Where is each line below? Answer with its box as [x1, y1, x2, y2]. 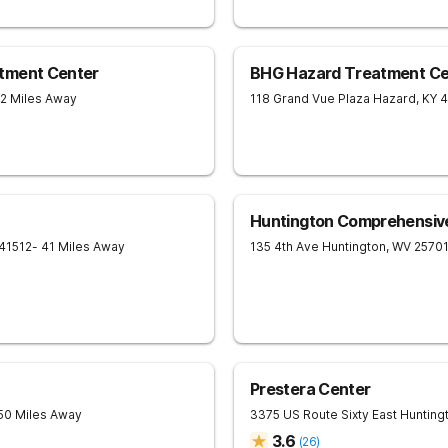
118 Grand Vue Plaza [250, 91, 370, 106]
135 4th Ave [250, 239, 319, 254]
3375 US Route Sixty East [250, 407, 397, 422]
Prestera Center [250, 379, 371, 399]
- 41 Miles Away [32, 239, 125, 254]
